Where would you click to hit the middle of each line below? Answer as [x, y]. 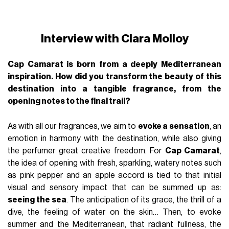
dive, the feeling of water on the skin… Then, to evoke [114, 212]
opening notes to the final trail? [69, 101]
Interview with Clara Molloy [114, 38]
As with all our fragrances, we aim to [73, 126]
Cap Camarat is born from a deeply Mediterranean [114, 64]
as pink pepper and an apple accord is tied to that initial [114, 175]
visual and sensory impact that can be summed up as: [114, 187]
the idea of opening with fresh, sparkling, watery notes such [114, 163]
